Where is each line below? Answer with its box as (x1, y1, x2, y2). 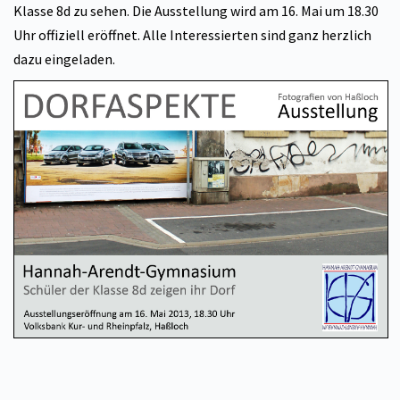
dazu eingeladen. (13, 50, 115, 68)
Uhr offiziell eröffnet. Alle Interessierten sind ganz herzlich (13, 26, 371, 44)
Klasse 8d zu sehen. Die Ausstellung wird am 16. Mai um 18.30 (13, 2, 379, 20)
